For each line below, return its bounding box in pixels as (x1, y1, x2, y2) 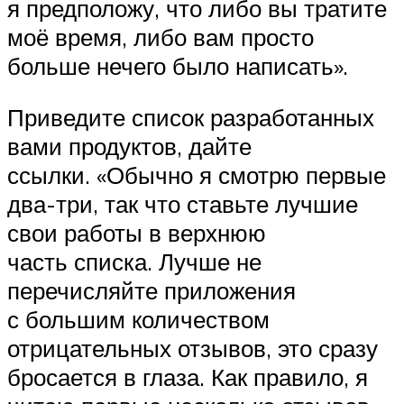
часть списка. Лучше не (7, 247, 262, 277)
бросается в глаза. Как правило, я (7, 363, 368, 392)
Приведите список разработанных (7, 103, 374, 133)
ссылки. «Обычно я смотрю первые (7, 161, 386, 190)
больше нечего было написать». (7, 50, 348, 80)
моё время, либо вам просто (7, 22, 314, 51)
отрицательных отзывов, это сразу (7, 334, 378, 363)
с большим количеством (7, 305, 270, 335)
